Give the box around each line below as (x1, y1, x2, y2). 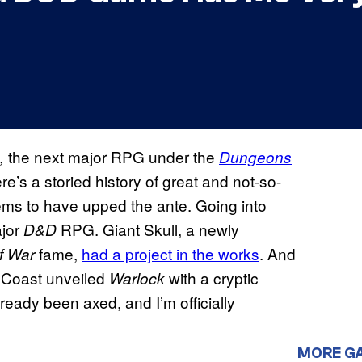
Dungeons (219, 146, 292, 168)
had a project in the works (82, 242, 259, 265)
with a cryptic (165, 267, 259, 289)
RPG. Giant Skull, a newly (61, 218, 239, 241)
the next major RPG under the (8, 145, 219, 168)
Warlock (109, 267, 165, 289)
